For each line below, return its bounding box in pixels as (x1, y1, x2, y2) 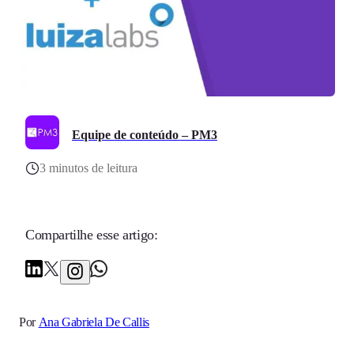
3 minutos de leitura (40, 161, 137, 175)
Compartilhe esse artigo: (25, 227, 158, 243)
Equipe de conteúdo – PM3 (72, 128, 217, 142)
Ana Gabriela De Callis (38, 315, 149, 330)
